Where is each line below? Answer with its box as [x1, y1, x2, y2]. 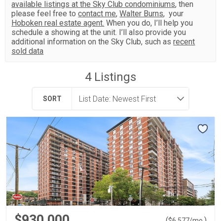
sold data [11, 46, 44, 56]
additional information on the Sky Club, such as [11, 37, 174, 46]
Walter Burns [119, 9, 164, 18]
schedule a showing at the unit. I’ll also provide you [11, 28, 186, 37]
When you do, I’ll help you [104, 18, 193, 28]
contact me [78, 9, 116, 18]
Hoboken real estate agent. [11, 18, 105, 28]
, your [163, 9, 184, 18]
